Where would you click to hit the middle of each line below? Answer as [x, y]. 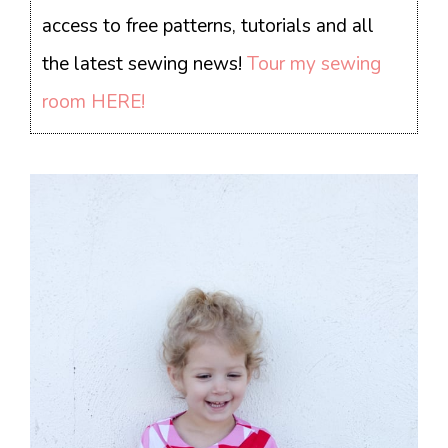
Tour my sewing [314, 64]
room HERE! [94, 102]
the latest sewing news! [145, 64]
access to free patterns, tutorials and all [208, 26]
